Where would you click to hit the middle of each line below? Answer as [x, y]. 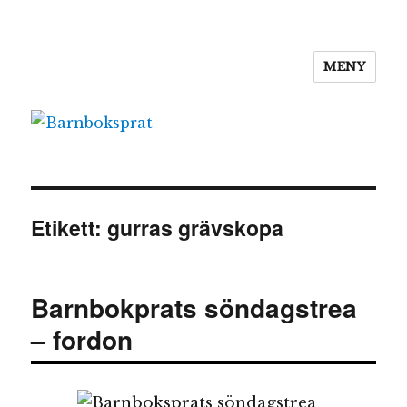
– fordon [82, 339]
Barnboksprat [100, 79]
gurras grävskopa [196, 227]
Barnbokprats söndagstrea [194, 307]
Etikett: [69, 227]
